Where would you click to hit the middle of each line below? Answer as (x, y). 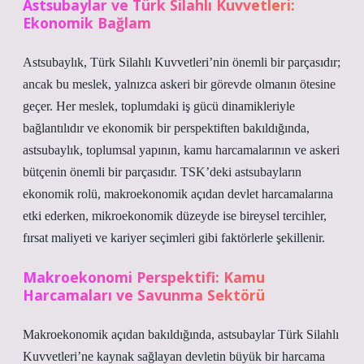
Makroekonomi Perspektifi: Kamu (144, 277)
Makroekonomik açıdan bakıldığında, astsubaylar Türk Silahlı (181, 334)
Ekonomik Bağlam (87, 23)
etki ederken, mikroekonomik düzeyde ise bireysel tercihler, (175, 216)
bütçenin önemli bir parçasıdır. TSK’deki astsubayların (162, 172)
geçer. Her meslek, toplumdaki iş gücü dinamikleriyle (159, 106)
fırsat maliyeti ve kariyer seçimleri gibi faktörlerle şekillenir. (174, 238)
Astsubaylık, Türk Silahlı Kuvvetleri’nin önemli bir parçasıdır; (182, 62)
